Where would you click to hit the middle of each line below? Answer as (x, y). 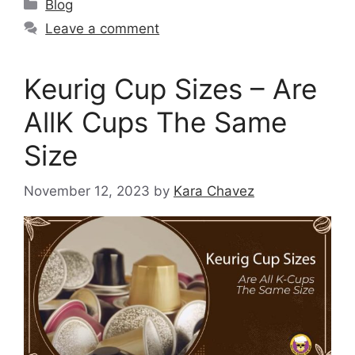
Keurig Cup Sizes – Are (170, 89)
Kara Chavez (214, 191)
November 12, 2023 (87, 191)
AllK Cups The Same (155, 122)
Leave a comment (103, 29)
